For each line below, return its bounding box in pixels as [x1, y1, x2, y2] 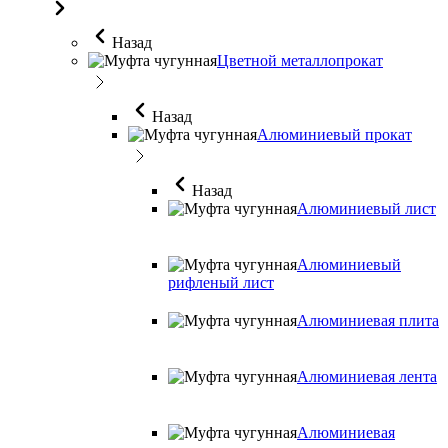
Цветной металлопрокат [217, 52, 383, 70]
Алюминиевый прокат [257, 126, 412, 144]
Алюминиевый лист [297, 200, 436, 218]
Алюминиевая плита [297, 312, 439, 330]
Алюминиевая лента [297, 368, 437, 386]
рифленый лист [168, 274, 274, 292]
